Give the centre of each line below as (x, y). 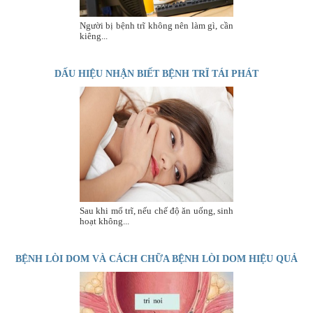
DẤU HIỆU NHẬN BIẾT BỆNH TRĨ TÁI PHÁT (156, 74)
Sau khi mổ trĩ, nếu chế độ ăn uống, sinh (156, 211)
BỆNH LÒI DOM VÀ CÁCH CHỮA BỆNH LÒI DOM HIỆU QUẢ (156, 259)
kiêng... (93, 36)
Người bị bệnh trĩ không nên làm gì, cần (156, 26)
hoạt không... (104, 221)
